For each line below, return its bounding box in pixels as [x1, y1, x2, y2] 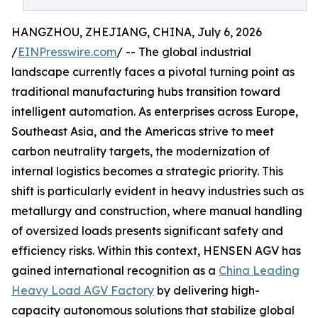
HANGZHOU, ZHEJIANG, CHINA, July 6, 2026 [11, 25, 262, 39]
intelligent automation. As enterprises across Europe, [11, 104, 298, 119]
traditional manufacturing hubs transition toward [11, 84, 280, 99]
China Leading [219, 263, 300, 278]
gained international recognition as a [11, 263, 219, 278]
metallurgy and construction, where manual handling [11, 204, 302, 218]
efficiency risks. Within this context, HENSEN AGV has [11, 243, 301, 258]
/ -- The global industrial [116, 45, 251, 59]
